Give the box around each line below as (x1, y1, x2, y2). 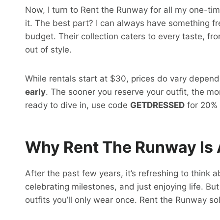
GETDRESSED (130, 100, 185, 110)
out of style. (25, 45, 72, 55)
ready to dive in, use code (25, 100, 130, 110)
